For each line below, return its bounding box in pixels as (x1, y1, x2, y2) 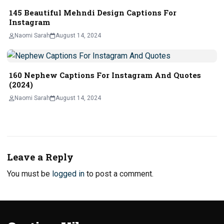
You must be (7, 168, 52, 178)
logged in (52, 168, 84, 178)
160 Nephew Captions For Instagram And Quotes (9, 70, 201, 80)
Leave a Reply (7, 150, 73, 163)
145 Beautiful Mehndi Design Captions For (9, 7, 176, 18)
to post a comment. (84, 168, 153, 178)
